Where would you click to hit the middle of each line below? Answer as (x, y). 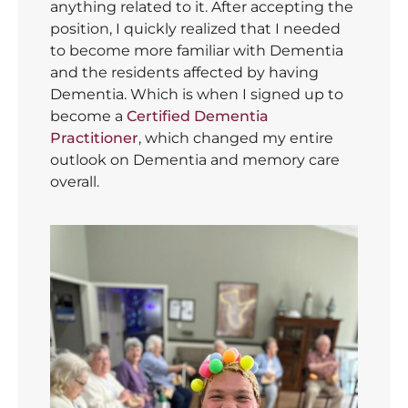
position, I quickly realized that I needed (195, 29)
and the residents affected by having (184, 73)
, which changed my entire (236, 138)
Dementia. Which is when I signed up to (197, 95)
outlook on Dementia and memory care (195, 160)
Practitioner (94, 138)
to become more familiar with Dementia (197, 51)
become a (88, 117)
